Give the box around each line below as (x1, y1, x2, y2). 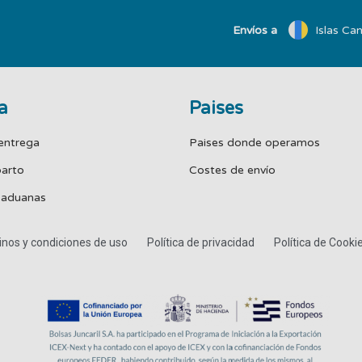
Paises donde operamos (189, 136, 320, 150)
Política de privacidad (146, 236, 255, 250)
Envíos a (233, 23, 277, 37)
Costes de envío (189, 163, 276, 178)
